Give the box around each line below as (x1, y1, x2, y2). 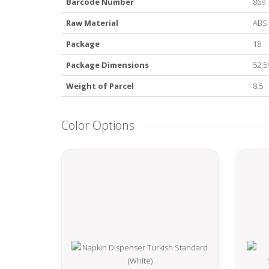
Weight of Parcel (66, 80, 134, 91)
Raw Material (66, 17, 118, 28)
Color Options (61, 116, 134, 133)
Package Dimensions (66, 59, 149, 70)
